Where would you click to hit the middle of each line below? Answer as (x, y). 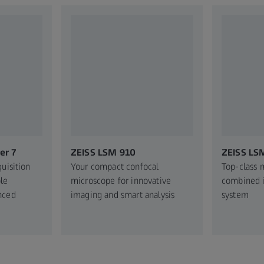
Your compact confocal (115, 166)
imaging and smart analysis (123, 194)
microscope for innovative (121, 180)
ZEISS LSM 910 (103, 152)
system (235, 194)
